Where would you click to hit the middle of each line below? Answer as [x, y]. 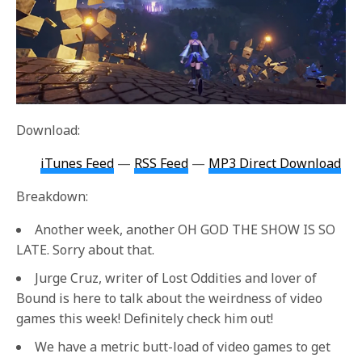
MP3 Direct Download [275, 164]
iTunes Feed [78, 164]
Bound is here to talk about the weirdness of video [169, 299]
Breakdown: [52, 197]
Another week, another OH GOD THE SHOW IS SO [185, 230]
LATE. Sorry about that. [85, 250]
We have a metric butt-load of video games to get [183, 347]
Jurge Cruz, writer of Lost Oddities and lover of [176, 278]
